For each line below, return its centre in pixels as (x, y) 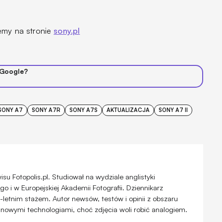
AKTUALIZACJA (128, 110)
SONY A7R (46, 110)
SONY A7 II (173, 110)
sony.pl (67, 31)
